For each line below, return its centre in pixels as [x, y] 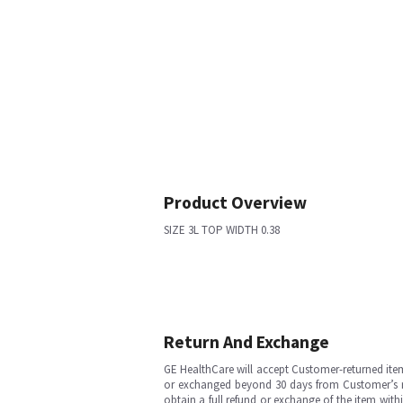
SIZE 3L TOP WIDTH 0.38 [222, 230]
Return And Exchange [246, 342]
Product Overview [235, 202]
